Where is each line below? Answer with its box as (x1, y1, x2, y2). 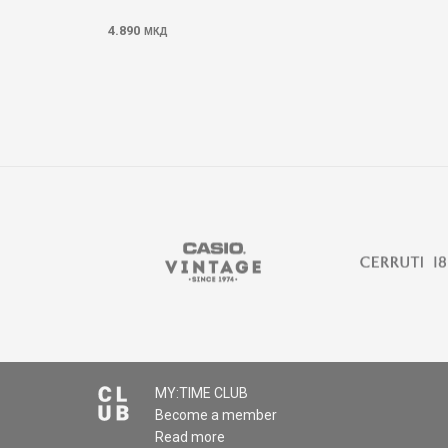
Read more (155, 429, 226, 445)
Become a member (155, 407, 278, 423)
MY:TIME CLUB (155, 385, 249, 401)
